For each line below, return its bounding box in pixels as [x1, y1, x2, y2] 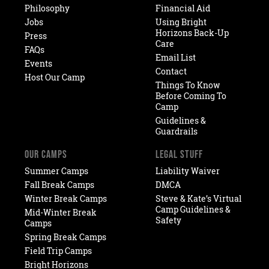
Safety [155, 214, 181, 226]
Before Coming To [155, 90, 226, 102]
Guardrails [155, 125, 198, 138]
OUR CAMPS [25, 148, 68, 161]
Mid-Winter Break [25, 207, 97, 219]
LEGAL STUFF [155, 148, 203, 161]
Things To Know [155, 79, 220, 91]
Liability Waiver [155, 165, 220, 177]
